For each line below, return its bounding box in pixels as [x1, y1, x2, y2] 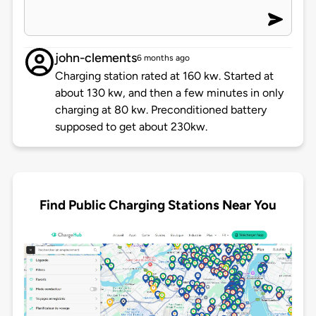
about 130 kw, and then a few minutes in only [54, 86, 284, 100]
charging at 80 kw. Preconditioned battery [54, 103, 267, 117]
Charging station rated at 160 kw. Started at [54, 69, 274, 83]
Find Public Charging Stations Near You [39, 196, 276, 213]
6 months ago [136, 53, 190, 63]
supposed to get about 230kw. [54, 120, 207, 134]
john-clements [54, 50, 137, 66]
